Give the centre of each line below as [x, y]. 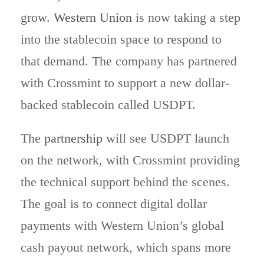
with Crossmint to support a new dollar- [125, 83]
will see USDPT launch [166, 138]
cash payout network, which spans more [126, 247]
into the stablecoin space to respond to [121, 39]
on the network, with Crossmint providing [130, 160]
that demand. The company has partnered [129, 61]
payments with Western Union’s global [122, 225]
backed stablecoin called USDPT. [108, 105]
